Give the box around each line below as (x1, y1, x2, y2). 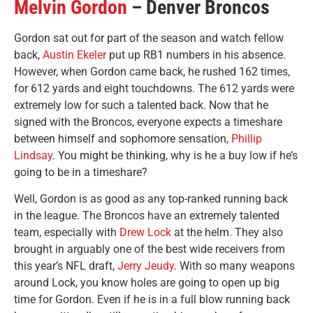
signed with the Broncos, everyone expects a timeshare (14, 115, 282, 129)
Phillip (231, 132, 262, 146)
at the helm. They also (171, 226, 283, 240)
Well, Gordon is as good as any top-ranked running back (14, 192, 288, 206)
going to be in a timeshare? (14, 166, 147, 180)
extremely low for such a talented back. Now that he (14, 99, 268, 112)
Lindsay (14, 149, 52, 163)
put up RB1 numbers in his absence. (106, 48, 286, 62)
